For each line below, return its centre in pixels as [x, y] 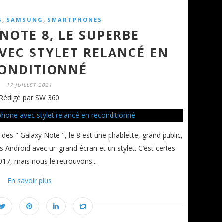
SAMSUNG [25, 19]
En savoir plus [29, 180]
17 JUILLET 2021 [29, 84]
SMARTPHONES [74, 19]
